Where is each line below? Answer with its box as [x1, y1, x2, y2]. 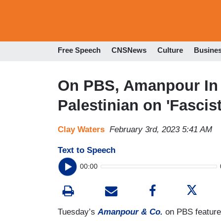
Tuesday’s [58, 207, 98, 217]
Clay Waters [58, 124, 105, 134]
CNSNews [111, 46, 147, 55]
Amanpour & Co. [98, 207, 163, 217]
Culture [157, 46, 183, 55]
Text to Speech [58, 145, 115, 155]
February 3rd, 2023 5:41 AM [110, 124, 212, 134]
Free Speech [58, 46, 101, 55]
